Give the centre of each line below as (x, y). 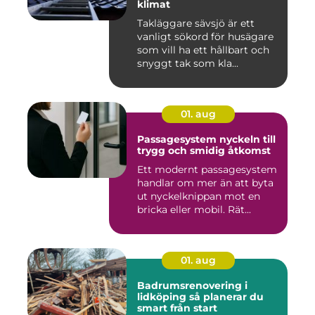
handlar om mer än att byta (205, 183)
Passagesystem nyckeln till (178, 140)
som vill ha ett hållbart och (203, 50)
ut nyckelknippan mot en (199, 197)
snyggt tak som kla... (188, 64)
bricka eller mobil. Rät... (194, 210)
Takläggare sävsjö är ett (196, 24)
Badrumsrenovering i (192, 286)
